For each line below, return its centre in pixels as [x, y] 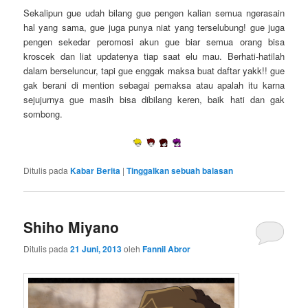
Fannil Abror [167, 249]
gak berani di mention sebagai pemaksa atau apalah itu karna [154, 85]
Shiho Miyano [71, 227]
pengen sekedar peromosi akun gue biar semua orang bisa [154, 41]
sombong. [43, 113]
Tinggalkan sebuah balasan [180, 170]
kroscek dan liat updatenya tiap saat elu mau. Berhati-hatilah [154, 56]
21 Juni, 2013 [96, 249]
